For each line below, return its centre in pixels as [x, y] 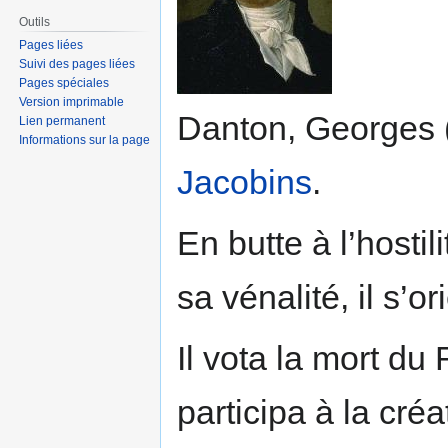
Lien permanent [62, 121]
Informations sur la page [85, 140]
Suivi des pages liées [77, 64]
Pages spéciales [64, 83]
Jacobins [244, 181]
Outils [35, 21]
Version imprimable [72, 102]
